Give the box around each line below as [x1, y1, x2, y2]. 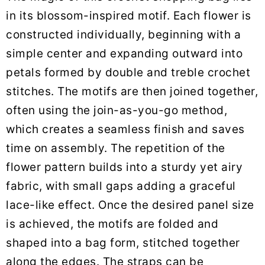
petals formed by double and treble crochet [6, 66, 250, 80]
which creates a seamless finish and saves [6, 122, 245, 137]
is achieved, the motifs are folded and [6, 217, 218, 231]
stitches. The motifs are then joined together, [6, 85, 258, 99]
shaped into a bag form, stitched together [6, 236, 240, 250]
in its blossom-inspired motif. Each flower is [6, 9, 251, 23]
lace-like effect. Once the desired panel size [6, 198, 254, 212]
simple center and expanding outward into [6, 47, 243, 61]
